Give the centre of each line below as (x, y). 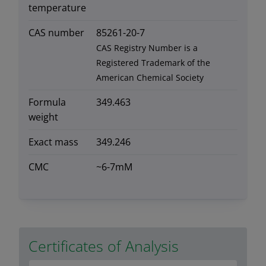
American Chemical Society (150, 77)
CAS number (56, 32)
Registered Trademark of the (153, 62)
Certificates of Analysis (104, 246)
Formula (47, 102)
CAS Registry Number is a (147, 47)
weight (43, 117)
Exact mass (53, 142)
